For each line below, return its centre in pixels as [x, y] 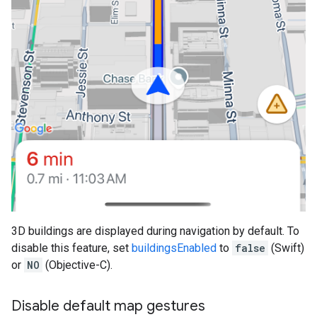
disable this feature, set [71, 248]
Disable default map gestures [108, 306]
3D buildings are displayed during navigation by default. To [155, 231]
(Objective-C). [77, 265]
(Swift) [286, 248]
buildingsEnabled [174, 248]
